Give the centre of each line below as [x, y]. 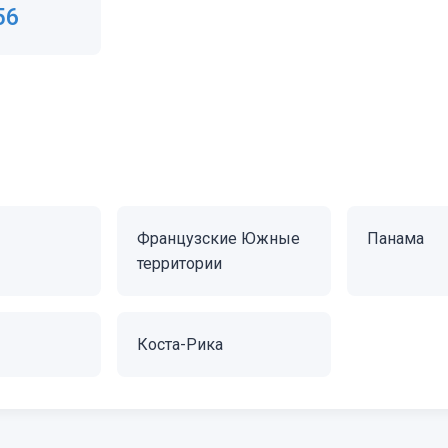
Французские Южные [218, 238]
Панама [396, 238]
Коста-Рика [179, 344]
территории [179, 263]
